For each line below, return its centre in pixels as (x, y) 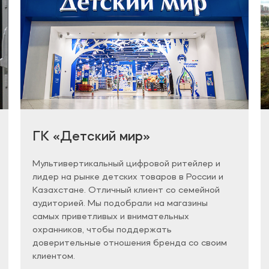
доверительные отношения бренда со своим (130, 243)
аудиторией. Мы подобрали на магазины (120, 204)
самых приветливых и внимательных (111, 217)
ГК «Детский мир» (91, 137)
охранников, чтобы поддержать (102, 230)
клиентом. (54, 257)
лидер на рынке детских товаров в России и (128, 177)
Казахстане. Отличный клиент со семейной (126, 191)
